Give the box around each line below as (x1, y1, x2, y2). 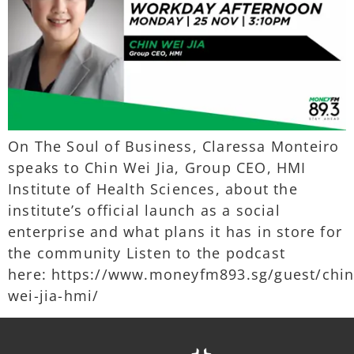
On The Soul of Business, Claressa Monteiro (8, 136, 340, 156)
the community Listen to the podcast (8, 243, 286, 262)
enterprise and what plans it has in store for (8, 221, 343, 241)
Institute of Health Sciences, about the (8, 179, 298, 198)
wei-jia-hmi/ (8, 285, 100, 305)
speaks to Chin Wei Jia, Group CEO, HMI (8, 157, 307, 177)
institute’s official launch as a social (8, 200, 281, 220)
